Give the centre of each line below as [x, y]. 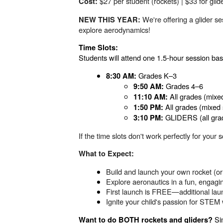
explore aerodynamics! [115, 29]
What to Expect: [107, 153]
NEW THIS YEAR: [110, 19]
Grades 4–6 [184, 86]
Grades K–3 [157, 75]
